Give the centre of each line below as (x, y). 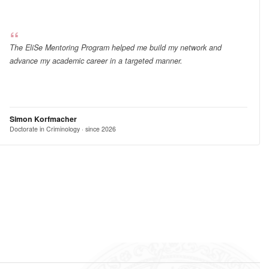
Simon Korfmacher (43, 119)
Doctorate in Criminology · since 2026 (62, 128)
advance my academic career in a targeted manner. (96, 60)
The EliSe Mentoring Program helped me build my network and (115, 47)
